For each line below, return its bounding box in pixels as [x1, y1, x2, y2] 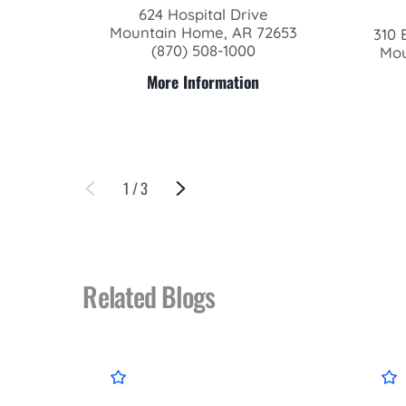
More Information [147, 70, 260, 94]
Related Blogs [82, 276, 215, 317]
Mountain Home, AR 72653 [109, 22, 297, 42]
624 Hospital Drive [138, 4, 268, 24]
